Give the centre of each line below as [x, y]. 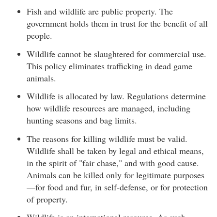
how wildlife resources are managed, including [108, 108]
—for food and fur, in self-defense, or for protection [117, 187]
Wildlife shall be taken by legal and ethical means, [115, 150]
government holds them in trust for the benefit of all [117, 23]
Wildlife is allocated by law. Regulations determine [116, 96]
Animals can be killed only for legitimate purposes [116, 175]
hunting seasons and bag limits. [82, 120]
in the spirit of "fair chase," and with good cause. [113, 163]
